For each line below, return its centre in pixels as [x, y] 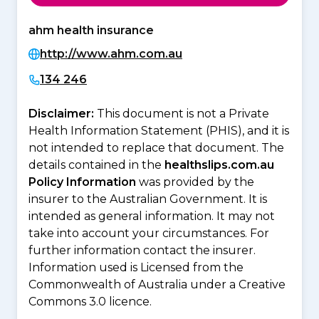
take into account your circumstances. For [149, 233]
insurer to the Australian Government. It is [148, 199]
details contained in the [96, 164]
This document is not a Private [183, 113]
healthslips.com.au [219, 164]
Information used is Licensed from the [136, 267]
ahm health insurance [91, 30]
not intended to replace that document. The [156, 147]
